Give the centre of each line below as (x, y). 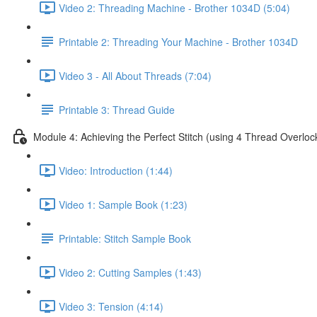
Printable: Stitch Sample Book (125, 238)
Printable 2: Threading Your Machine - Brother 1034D (178, 41)
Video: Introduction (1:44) (116, 170)
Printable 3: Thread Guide (117, 109)
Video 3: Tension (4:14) (111, 306)
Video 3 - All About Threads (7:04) (135, 75)
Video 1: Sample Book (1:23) (123, 204)
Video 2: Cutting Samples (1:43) (130, 272)
